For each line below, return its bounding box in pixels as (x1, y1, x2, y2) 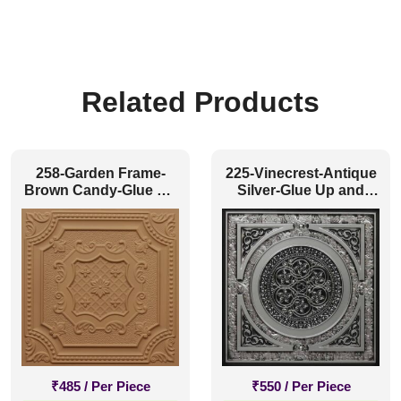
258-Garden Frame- (35, 166, 166, 182)
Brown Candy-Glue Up (24, 183, 176, 199)
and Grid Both (53, 200, 148, 216)
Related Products (81, 86, 320, 119)
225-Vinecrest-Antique (225, 166, 377, 182)
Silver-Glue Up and (237, 183, 364, 199)
